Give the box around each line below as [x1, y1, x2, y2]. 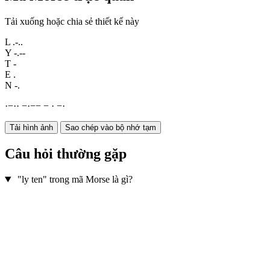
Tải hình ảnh [10, 123, 53, 133]
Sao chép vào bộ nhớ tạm [65, 123, 156, 133]
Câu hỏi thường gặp [5, 146, 127, 162]
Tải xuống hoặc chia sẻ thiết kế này [5, 16, 139, 27]
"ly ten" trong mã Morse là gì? [17, 174, 133, 185]
